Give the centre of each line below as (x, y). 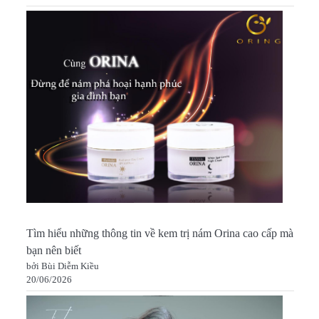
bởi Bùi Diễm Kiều (62, 266)
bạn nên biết (53, 251)
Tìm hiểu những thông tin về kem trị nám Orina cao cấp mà (159, 234)
